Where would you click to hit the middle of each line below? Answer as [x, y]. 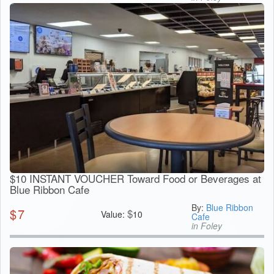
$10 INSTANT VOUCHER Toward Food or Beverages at [135, 179]
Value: [114, 214]
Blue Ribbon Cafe [50, 190]
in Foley [207, 226]
